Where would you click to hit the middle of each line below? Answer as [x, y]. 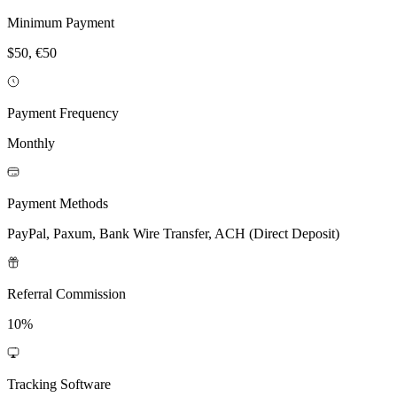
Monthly [31, 143]
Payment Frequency [63, 113]
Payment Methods [58, 203]
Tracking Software [59, 384]
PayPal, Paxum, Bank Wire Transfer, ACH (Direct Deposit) [173, 233]
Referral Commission [66, 293]
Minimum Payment [61, 22]
